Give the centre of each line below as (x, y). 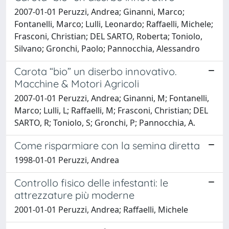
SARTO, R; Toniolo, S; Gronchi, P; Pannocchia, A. (105, 122)
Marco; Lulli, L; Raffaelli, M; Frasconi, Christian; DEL (111, 110)
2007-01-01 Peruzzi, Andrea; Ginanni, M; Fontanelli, (112, 98)
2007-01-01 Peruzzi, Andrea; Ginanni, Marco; (99, 12)
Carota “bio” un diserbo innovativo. (96, 71)
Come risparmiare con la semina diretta (107, 145)
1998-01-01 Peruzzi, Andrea (67, 160)
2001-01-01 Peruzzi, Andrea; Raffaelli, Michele (101, 209)
